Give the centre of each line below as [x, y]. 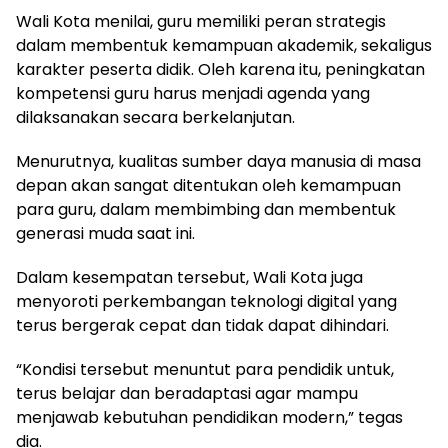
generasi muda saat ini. [105, 233]
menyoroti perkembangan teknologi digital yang [206, 301]
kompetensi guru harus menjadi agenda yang [193, 93]
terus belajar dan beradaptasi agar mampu [187, 393]
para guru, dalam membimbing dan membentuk [206, 209]
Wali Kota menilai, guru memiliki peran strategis [201, 21]
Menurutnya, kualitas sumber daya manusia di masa [218, 161]
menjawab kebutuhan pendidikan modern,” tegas [209, 417]
